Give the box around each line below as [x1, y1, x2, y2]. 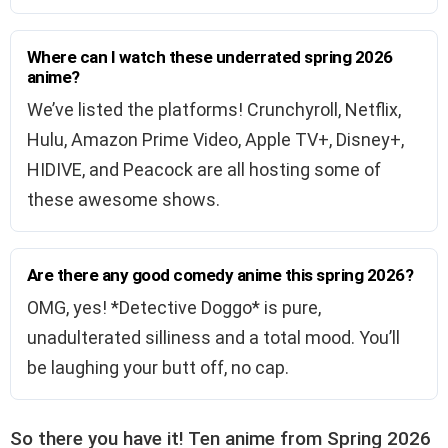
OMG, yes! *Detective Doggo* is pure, [27, 297, 321, 319]
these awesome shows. [27, 189, 220, 211]
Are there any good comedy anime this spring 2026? [27, 265, 414, 286]
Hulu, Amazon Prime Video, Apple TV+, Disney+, [27, 129, 404, 151]
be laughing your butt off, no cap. [27, 357, 289, 379]
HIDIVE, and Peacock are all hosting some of [27, 159, 381, 181]
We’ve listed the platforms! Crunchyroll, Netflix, [27, 99, 401, 121]
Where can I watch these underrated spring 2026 [27, 47, 393, 68]
